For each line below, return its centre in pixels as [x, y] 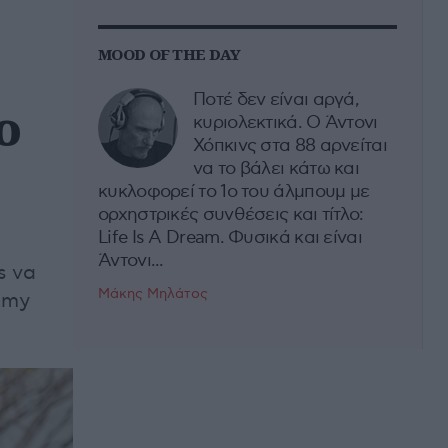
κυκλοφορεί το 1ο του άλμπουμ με [234, 191]
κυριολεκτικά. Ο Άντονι [285, 122]
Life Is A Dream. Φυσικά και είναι [230, 237]
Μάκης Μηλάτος [153, 293]
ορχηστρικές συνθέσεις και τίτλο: [231, 214]
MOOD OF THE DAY [169, 54]
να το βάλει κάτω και [276, 168]
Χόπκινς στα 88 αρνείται [290, 145]
